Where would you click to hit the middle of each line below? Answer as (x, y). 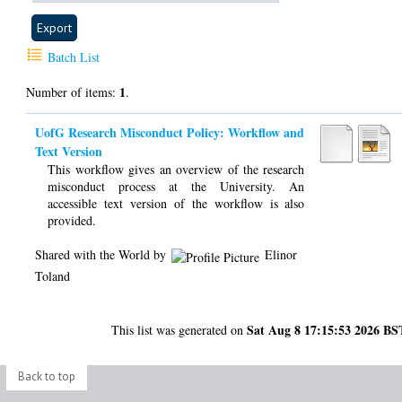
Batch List (72, 57)
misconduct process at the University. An (176, 187)
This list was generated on (179, 329)
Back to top (46, 377)
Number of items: (73, 92)
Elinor (281, 255)
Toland (53, 275)
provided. (72, 221)
